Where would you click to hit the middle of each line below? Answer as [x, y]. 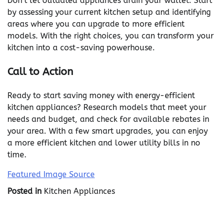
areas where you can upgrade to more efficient [96, 24]
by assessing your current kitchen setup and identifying [109, 12]
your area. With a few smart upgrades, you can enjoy [108, 131]
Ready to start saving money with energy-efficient [101, 95]
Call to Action [40, 71]
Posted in [26, 191]
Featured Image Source [51, 174]
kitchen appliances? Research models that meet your [107, 107]
